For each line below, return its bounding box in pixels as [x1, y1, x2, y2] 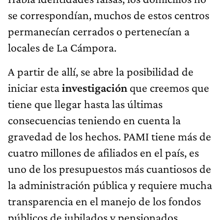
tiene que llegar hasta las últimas [8, 97, 163, 110]
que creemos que [130, 81, 209, 94]
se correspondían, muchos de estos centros [8, 8, 209, 22]
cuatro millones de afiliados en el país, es [8, 145, 199, 159]
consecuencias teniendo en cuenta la [8, 113, 181, 127]
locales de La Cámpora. [8, 40, 116, 54]
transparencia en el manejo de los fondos [8, 194, 201, 208]
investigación [62, 81, 130, 94]
